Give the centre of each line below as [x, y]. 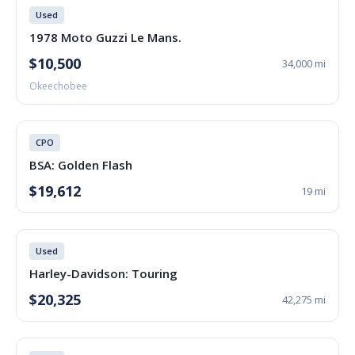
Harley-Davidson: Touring [103, 273]
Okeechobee [58, 86]
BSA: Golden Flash [81, 165]
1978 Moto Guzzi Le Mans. [105, 37]
